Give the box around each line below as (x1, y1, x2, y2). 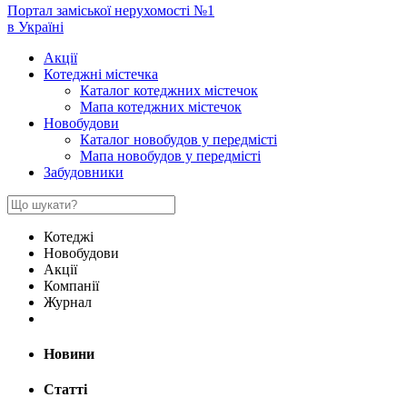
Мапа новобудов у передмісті (80, 147, 261, 164)
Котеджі (44, 228, 94, 244)
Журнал (44, 293, 92, 310)
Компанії (44, 277, 99, 293)
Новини (44, 346, 94, 362)
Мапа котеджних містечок (80, 98, 242, 114)
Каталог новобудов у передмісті (80, 131, 277, 147)
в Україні (7, 18, 64, 35)
